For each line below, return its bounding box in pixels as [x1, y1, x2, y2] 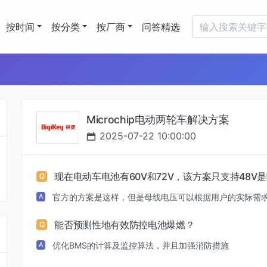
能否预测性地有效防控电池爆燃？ [54, 218, 195, 231]
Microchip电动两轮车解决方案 [86, 113, 229, 126]
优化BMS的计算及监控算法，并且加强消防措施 [52, 240, 229, 250]
